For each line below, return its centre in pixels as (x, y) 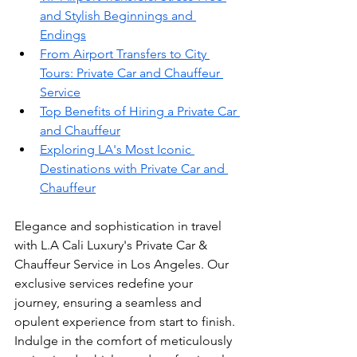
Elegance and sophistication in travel (120, 226)
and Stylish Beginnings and (118, 15)
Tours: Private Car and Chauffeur (131, 73)
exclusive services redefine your (105, 283)
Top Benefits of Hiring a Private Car (140, 111)
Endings (63, 34)
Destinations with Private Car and (134, 168)
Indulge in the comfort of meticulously (125, 340)
